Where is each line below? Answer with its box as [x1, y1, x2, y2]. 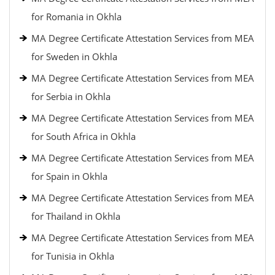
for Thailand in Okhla [31, 210, 120, 222]
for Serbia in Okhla [31, 90, 110, 103]
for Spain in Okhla [31, 170, 107, 182]
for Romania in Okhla [31, 10, 122, 23]
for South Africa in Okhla [31, 130, 136, 142]
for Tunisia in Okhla [31, 250, 114, 262]
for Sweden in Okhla [31, 50, 117, 63]
